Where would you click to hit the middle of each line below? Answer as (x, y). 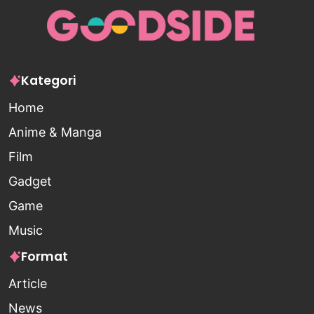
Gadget (30, 181)
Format (44, 256)
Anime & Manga (55, 132)
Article (28, 283)
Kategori (48, 80)
